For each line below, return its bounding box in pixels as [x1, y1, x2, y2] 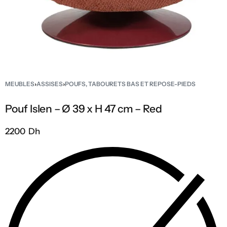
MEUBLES [5, 80, 34, 88]
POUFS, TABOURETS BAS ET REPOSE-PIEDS [65, 80, 196, 88]
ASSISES [36, 80, 63, 88]
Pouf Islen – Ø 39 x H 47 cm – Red [5, 102, 162, 115]
